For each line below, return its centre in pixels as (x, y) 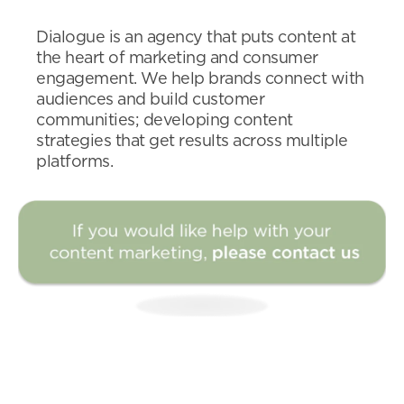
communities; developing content (165, 121)
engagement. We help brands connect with (200, 79)
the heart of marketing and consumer (177, 59)
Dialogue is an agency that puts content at (196, 38)
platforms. (74, 162)
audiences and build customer (150, 100)
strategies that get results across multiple (192, 142)
